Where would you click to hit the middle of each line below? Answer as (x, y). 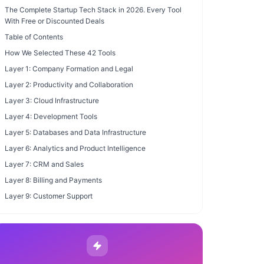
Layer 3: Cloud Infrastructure (52, 100)
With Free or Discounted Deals (54, 21)
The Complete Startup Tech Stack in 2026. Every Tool (93, 10)
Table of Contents (34, 37)
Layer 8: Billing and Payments (53, 180)
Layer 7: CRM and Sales (44, 164)
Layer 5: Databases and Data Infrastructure (75, 132)
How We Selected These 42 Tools (60, 53)
